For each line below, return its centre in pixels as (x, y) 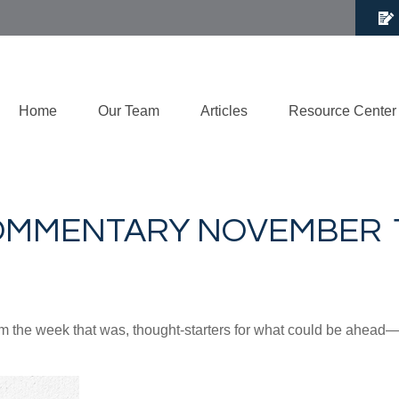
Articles (224, 111)
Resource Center (342, 111)
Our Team (129, 111)
